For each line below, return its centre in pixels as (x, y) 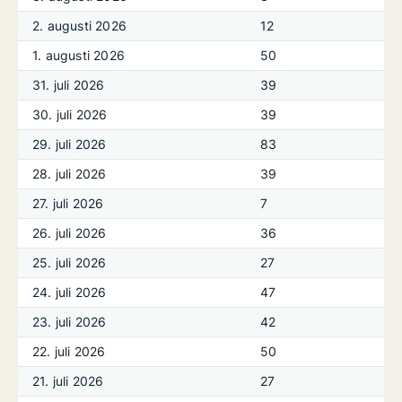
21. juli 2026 (68, 381)
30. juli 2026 (70, 114)
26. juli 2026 (70, 233)
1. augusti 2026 (79, 55)
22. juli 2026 (69, 351)
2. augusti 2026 (79, 26)
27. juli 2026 (68, 203)
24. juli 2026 (70, 292)
